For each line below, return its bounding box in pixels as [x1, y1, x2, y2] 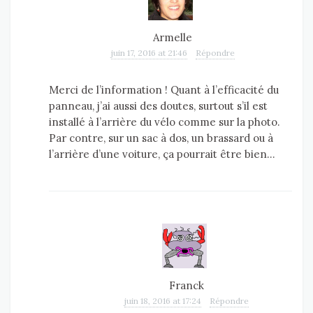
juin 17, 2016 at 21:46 [110, 48, 187, 59]
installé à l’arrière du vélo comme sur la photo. [49, 115, 280, 129]
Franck [169, 279, 204, 293]
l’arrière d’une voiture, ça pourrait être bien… [49, 147, 275, 161]
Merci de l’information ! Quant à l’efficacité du [49, 83, 279, 97]
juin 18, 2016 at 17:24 [124, 296, 201, 307]
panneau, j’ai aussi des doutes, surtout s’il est [49, 99, 268, 113]
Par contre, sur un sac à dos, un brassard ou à [49, 131, 273, 145]
